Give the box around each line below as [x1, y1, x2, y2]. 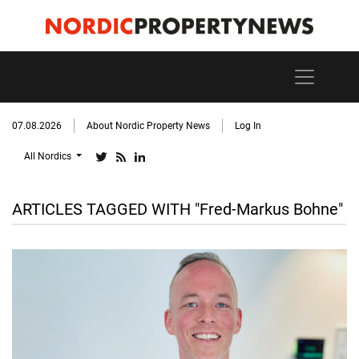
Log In [235, 120, 261, 131]
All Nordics [24, 151, 74, 162]
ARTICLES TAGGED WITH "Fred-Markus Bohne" [12, 200, 343, 219]
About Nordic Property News [87, 120, 210, 131]
